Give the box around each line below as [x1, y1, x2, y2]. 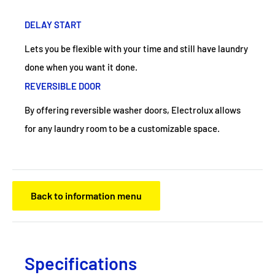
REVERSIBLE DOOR [25, 80, 101, 91]
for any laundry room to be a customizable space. [25, 122, 220, 134]
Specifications [25, 252, 137, 274]
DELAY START [25, 18, 82, 30]
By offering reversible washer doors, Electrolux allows [25, 104, 241, 115]
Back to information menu [31, 189, 142, 201]
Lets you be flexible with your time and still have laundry [25, 42, 248, 54]
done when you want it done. [25, 61, 137, 72]
